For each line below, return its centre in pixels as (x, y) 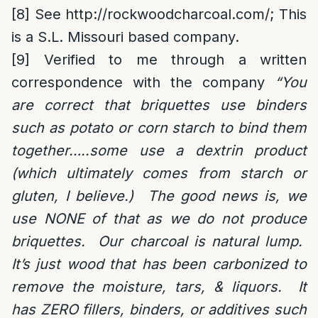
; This (289, 14)
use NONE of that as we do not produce (159, 219)
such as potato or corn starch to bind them (159, 128)
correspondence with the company (143, 82)
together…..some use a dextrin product (159, 150)
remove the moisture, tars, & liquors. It (159, 287)
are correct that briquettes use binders (159, 105)
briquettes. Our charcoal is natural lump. (159, 241)
